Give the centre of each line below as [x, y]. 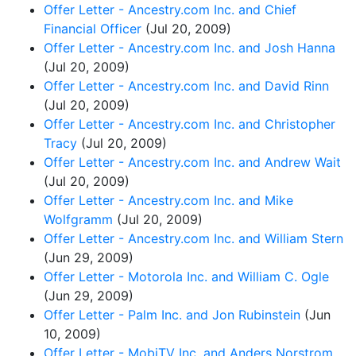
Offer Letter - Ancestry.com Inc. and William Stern [193, 238]
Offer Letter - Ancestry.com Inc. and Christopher [190, 124]
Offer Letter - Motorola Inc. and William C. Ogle [186, 276]
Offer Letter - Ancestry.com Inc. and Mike [168, 200]
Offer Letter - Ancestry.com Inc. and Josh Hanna [190, 47]
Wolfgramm [78, 219]
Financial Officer [93, 28]
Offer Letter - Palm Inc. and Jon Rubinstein [172, 314]
